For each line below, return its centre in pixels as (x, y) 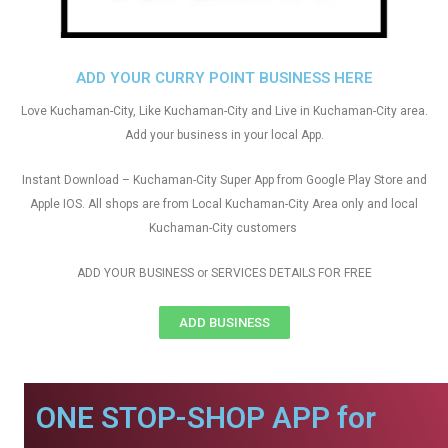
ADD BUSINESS (224, 322)
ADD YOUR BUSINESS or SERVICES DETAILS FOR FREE (224, 273)
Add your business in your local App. (224, 135)
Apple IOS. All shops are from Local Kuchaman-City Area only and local (224, 204)
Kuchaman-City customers (224, 228)
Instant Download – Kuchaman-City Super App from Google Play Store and (224, 180)
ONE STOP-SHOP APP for (206, 417)
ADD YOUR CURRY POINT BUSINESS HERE (224, 78)
